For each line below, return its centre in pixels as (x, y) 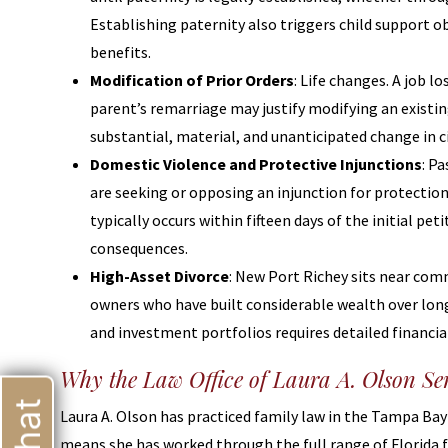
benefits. (120, 52)
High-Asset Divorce (159, 276)
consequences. (139, 248)
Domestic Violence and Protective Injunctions (256, 164)
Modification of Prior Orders (192, 80)
